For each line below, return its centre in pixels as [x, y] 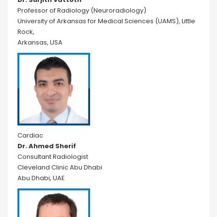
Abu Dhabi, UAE [41, 178]
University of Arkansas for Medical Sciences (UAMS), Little [106, 21]
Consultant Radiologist [53, 157]
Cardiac [30, 135]
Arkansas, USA [40, 42]
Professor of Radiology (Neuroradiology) [82, 10]
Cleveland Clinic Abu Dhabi [60, 167]
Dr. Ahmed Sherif [47, 146]
